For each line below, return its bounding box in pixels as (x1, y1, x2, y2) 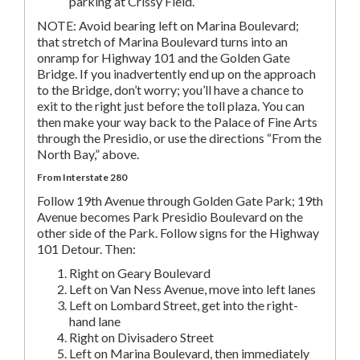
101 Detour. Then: (37, 241, 136, 256)
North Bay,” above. (37, 146, 139, 162)
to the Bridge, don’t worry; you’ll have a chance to (37, 82, 304, 97)
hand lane (69, 313, 121, 329)
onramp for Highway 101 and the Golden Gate (37, 50, 290, 65)
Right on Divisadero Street (69, 329, 214, 345)
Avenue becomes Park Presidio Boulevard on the (37, 209, 303, 224)
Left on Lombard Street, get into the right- (69, 297, 298, 313)
